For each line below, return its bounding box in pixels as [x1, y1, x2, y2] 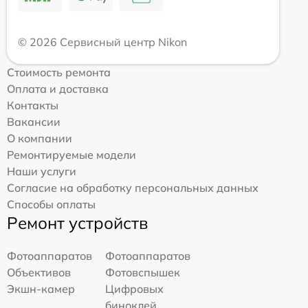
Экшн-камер [7, 282, 75, 296]
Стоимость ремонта [7, 65, 111, 80]
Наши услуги [7, 164, 76, 179]
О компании [7, 131, 72, 146]
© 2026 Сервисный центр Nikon [18, 35, 187, 49]
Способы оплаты [7, 197, 96, 212]
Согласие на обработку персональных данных [7, 181, 258, 195]
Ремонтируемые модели [7, 148, 136, 162]
